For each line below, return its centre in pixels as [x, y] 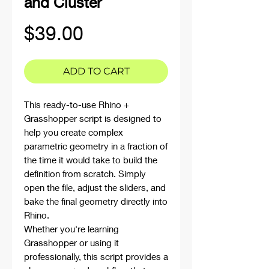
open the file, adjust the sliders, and [95, 187]
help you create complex [74, 132]
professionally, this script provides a [96, 256]
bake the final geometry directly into [96, 201]
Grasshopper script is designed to [93, 118]
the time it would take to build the [91, 160]
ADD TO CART [96, 71]
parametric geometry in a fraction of [96, 146]
